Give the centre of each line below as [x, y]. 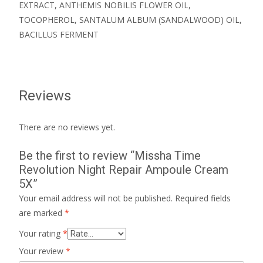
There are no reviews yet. [67, 127]
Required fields [203, 198]
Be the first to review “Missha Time [110, 155]
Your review [42, 251]
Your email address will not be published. [96, 198]
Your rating [41, 233]
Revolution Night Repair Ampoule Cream [124, 169]
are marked [42, 213]
